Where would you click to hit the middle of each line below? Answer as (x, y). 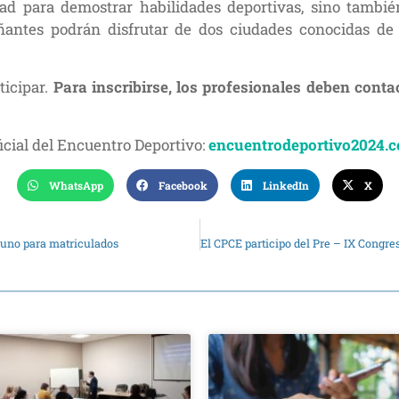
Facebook (183, 185)
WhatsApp (76, 185)
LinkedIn (285, 185)
